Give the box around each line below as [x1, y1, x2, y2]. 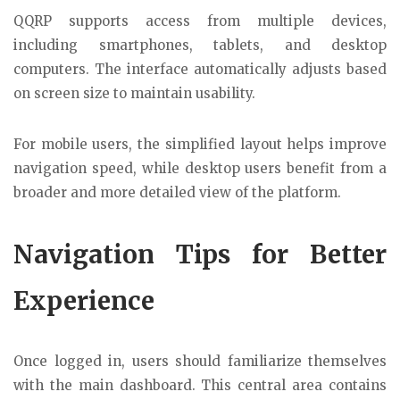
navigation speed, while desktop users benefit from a [13, 159, 387, 177]
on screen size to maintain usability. [13, 85, 255, 103]
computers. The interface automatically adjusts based [13, 61, 387, 79]
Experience [13, 284, 154, 317]
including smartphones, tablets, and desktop [13, 37, 387, 54]
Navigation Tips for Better [13, 237, 387, 271]
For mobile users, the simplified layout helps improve [13, 135, 387, 153]
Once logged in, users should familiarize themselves [13, 352, 387, 370]
